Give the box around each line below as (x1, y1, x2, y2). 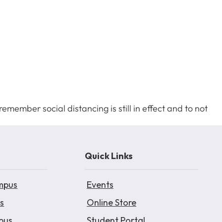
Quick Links (84, 150, 133, 162)
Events (86, 179, 113, 190)
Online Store (86, 197, 136, 208)
